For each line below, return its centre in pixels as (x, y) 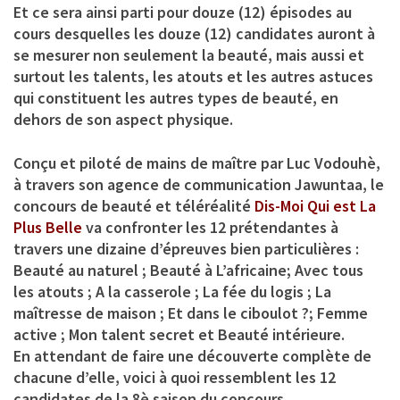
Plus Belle (48, 227)
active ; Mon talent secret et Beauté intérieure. (179, 334)
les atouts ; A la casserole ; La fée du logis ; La (172, 291)
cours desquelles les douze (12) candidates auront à (194, 33)
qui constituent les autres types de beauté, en (176, 97)
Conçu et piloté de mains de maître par (150, 162)
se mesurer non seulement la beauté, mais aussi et (189, 54)
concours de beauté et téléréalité (134, 205)
